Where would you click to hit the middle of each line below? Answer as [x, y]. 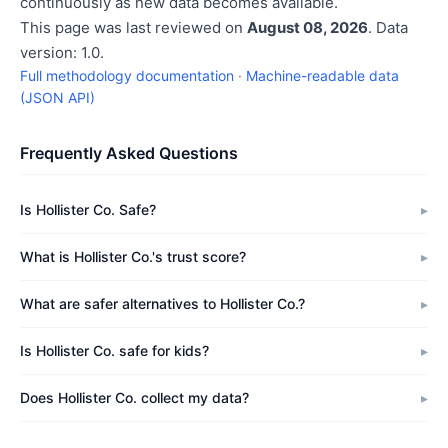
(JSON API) [57, 97]
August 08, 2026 [307, 27]
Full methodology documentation [127, 75]
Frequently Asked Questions [129, 153]
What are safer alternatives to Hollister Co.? [162, 303]
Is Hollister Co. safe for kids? [114, 350]
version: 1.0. [62, 52]
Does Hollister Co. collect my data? [134, 397]
